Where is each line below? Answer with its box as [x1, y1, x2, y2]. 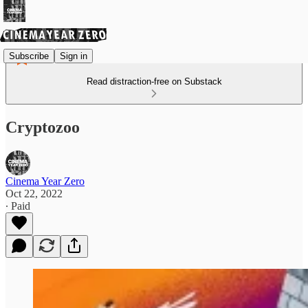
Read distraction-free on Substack [86, 76, 222, 87]
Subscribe [9, 50, 49, 61]
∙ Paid [5, 199, 30, 212]
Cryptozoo [5, 118, 80, 136]
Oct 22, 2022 [5, 187, 63, 199]
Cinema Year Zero [5, 175, 85, 187]
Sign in [60, 50, 87, 61]
